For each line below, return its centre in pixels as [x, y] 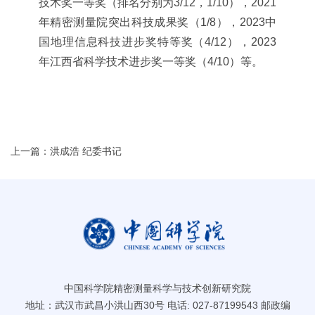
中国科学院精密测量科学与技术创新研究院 [157, 288]
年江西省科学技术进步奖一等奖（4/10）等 [145, 61]
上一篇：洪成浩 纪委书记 [66, 151]
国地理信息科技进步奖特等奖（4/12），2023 [157, 41]
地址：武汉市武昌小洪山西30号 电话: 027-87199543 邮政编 [157, 305]
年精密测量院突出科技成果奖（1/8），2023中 [157, 22]
